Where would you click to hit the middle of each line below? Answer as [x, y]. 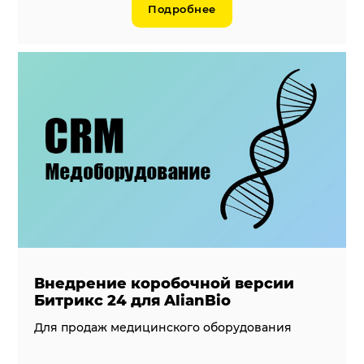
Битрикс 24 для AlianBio [133, 301]
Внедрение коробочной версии [165, 284]
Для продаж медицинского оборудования [163, 328]
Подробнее [182, 9]
